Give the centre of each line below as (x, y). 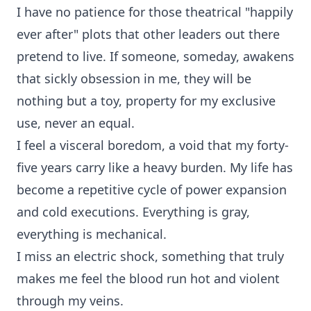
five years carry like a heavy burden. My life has (155, 167)
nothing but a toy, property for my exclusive (146, 101)
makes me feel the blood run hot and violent (148, 278)
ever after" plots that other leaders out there (148, 34)
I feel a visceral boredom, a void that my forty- (153, 145)
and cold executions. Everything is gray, (133, 212)
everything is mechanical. (92, 234)
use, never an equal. (76, 123)
